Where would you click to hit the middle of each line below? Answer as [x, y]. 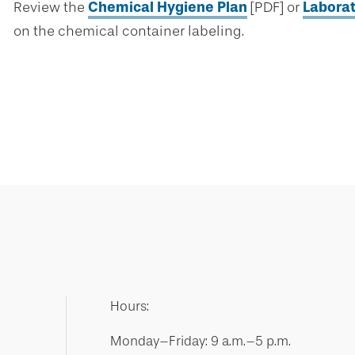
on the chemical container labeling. [130, 31]
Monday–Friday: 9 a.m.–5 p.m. [200, 341]
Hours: [129, 306]
